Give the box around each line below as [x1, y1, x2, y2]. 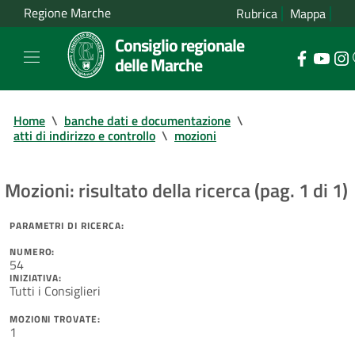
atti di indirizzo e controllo [13, 125, 155, 145]
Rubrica [236, 4, 277, 23]
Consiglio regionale [115, 32, 244, 58]
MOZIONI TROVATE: [10, 311, 101, 326]
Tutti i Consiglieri [10, 281, 101, 300]
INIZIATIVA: [10, 269, 62, 285]
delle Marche [115, 52, 202, 78]
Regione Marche [24, 3, 111, 23]
